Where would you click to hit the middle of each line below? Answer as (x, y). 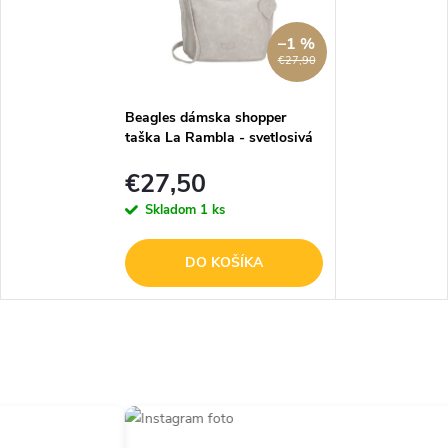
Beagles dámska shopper (205, 118)
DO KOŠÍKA (223, 262)
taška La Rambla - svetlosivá (218, 138)
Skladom (172, 209)
